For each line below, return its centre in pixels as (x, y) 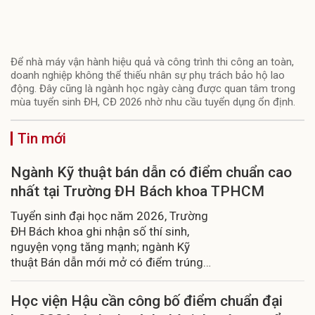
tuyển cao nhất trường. (70, 277)
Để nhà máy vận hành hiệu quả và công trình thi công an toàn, (152, 62)
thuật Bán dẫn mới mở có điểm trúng (107, 262)
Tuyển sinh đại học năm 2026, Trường (109, 216)
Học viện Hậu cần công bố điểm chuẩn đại (147, 301)
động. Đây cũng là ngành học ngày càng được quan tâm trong (153, 88)
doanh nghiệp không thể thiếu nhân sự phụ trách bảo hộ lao (148, 75)
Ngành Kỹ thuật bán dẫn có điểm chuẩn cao (151, 172)
